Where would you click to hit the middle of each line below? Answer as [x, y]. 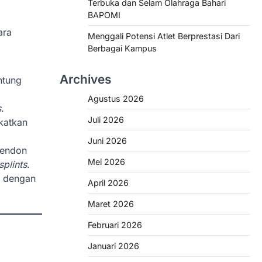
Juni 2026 [107, 141]
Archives [85, 79]
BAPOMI [104, 15]
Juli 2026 [106, 120]
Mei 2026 [106, 162]
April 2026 [108, 183]
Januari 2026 [113, 246]
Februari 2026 [115, 225]
